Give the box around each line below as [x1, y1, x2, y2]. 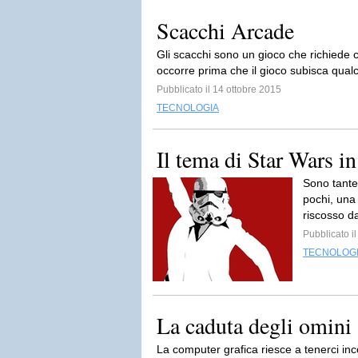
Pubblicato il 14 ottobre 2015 [157, 84, 281, 95]
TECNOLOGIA [157, 102, 219, 113]
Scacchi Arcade [157, 15, 294, 46]
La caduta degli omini [157, 310, 352, 340]
